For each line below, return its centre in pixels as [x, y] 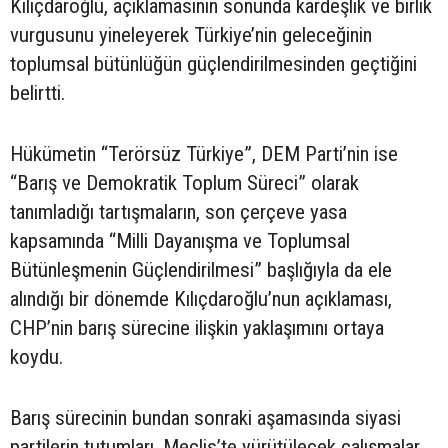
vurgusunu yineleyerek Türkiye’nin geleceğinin [191, 35]
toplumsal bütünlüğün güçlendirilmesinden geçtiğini [213, 64]
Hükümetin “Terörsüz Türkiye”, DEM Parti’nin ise [204, 154]
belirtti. [37, 93]
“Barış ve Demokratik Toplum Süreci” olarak [184, 183]
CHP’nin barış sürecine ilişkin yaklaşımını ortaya [197, 328]
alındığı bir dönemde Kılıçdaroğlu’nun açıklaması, [201, 299]
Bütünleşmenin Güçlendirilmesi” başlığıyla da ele [201, 270]
